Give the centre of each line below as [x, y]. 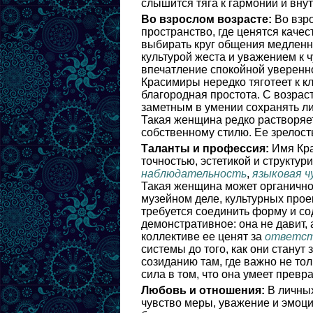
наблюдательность [194, 174]
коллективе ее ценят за [203, 236]
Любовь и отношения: [203, 290]
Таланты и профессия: [205, 148]
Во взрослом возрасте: [206, 19]
